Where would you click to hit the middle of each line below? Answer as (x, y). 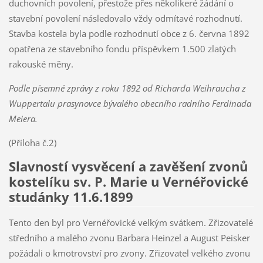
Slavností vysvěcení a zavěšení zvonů (128, 166)
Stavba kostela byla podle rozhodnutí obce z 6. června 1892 (129, 33)
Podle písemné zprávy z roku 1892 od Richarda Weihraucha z (127, 88)
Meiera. (23, 118)
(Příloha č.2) (32, 142)
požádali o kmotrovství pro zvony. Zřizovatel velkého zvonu (129, 253)
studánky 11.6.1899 (71, 197)
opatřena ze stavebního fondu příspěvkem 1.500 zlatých (122, 48)
